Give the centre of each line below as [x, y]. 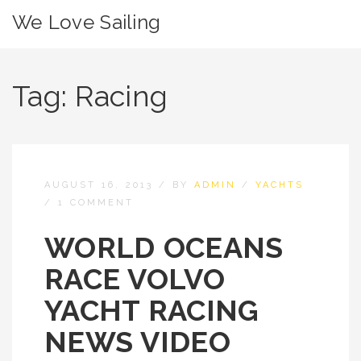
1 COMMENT [96, 203]
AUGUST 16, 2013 [99, 185]
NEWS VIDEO [137, 342]
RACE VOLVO [135, 279]
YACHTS [280, 185]
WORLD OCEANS [164, 247]
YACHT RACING [152, 310]
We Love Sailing [87, 22]
